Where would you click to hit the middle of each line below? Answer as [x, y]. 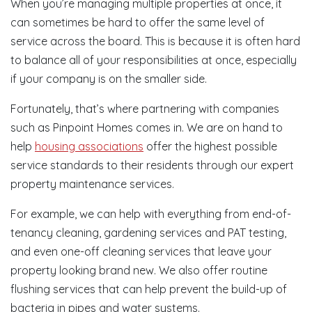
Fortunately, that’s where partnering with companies [145, 109]
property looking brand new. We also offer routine [139, 270]
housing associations [89, 146]
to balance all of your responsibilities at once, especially [154, 60]
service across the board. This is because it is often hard [155, 41]
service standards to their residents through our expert [152, 165]
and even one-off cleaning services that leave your [141, 251]
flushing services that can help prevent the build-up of [149, 289]
